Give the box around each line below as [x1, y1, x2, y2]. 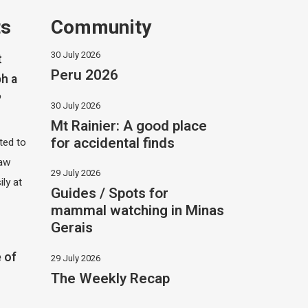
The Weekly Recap [50, 268, 170, 290]
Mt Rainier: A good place [50, 115, 207, 137]
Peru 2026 [50, 64, 118, 86]
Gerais [50, 217, 93, 239]
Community [50, 13, 151, 42]
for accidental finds [50, 132, 175, 154]
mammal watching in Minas [50, 200, 224, 222]
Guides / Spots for [50, 183, 168, 205]
